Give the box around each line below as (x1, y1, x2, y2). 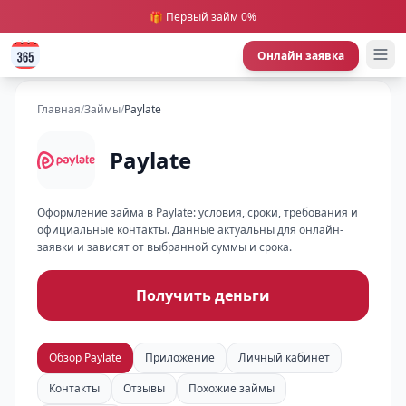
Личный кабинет (238, 350, 330, 365)
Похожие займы (188, 381, 275, 396)
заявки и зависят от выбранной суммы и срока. (37, 239, 292, 255)
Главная (37, 101, 81, 117)
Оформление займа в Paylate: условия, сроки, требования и (37, 205, 358, 220)
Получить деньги (136, 285, 270, 305)
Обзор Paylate (49, 350, 121, 365)
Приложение (145, 350, 215, 365)
